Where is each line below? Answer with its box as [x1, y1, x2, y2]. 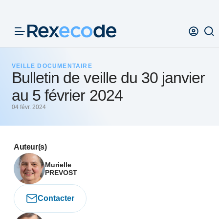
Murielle [45, 161, 71, 169]
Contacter [38, 194, 74, 202]
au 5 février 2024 [12, 87, 123, 104]
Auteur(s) [14, 143, 47, 151]
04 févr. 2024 [12, 104, 46, 110]
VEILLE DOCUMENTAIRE [12, 63, 92, 69]
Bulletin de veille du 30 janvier [12, 69, 205, 87]
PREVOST [45, 169, 77, 176]
